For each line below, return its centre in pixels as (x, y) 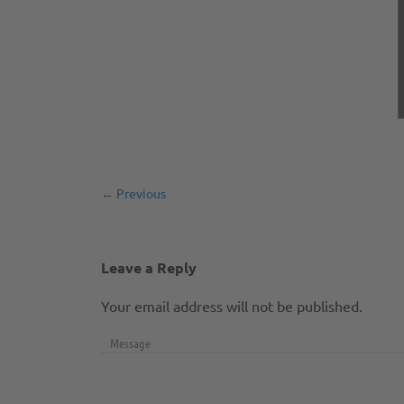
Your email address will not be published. (232, 305)
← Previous (133, 193)
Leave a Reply (149, 267)
